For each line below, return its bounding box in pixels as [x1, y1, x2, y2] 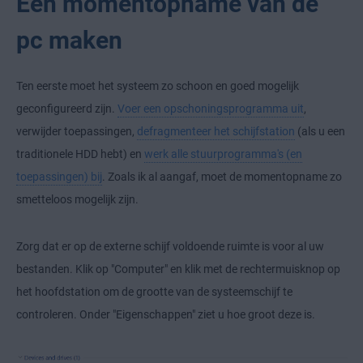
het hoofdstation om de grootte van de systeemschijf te [16, 285, 293, 299]
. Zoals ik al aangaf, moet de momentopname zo [102, 170, 342, 184]
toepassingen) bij [16, 170, 102, 184]
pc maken [16, 26, 122, 55]
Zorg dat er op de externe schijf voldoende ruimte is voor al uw [16, 240, 324, 254]
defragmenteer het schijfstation [137, 125, 295, 139]
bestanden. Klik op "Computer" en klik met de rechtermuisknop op [16, 263, 340, 276]
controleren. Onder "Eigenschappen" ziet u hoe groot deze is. [16, 308, 315, 322]
